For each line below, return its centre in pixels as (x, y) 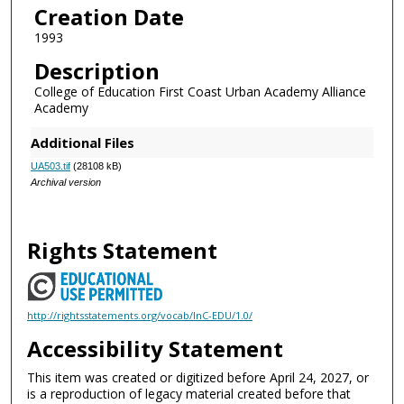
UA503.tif (50, 166)
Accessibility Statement (156, 349)
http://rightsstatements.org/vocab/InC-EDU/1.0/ (140, 315)
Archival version (65, 183)
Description (96, 70)
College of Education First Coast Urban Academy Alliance (200, 91)
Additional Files (82, 143)
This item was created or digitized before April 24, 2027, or (198, 378)
